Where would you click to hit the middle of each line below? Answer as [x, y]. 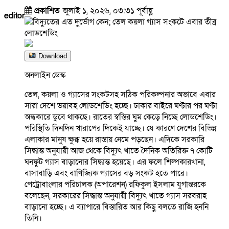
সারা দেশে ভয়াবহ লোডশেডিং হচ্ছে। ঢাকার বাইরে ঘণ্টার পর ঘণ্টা [121, 106]
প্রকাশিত [49, 11]
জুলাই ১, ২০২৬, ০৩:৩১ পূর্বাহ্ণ [108, 11]
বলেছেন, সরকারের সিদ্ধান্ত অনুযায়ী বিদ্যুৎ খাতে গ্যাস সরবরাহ [116, 196]
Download [52, 56]
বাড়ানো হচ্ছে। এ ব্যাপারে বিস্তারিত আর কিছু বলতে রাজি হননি [117, 207]
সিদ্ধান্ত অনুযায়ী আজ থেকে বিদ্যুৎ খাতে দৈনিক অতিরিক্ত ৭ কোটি [119, 151]
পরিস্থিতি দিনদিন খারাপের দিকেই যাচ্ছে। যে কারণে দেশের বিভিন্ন [121, 129]
